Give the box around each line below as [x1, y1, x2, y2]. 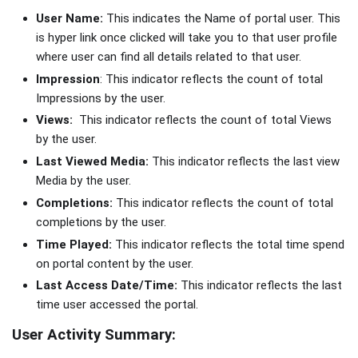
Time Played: [36, 237, 112, 252]
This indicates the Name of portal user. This [103, 10, 340, 26]
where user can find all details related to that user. [36, 49, 301, 64]
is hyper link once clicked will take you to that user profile [36, 30, 337, 45]
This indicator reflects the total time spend [112, 237, 344, 252]
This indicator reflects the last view [149, 154, 340, 169]
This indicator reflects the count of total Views [73, 113, 332, 128]
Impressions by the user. [36, 90, 165, 105]
